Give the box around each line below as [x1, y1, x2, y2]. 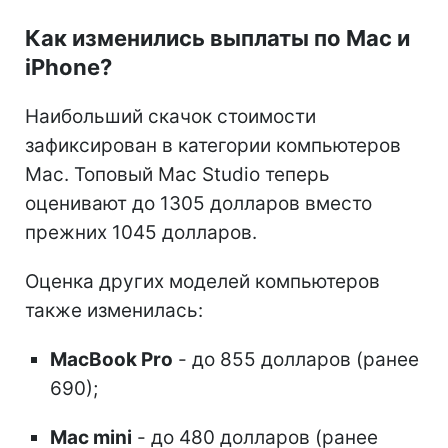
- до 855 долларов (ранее [173, 347, 419, 371]
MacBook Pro [50, 347, 173, 371]
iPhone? [25, 53, 112, 80]
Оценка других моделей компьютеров [25, 269, 380, 293]
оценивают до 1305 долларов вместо [25, 191, 372, 215]
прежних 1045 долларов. [25, 220, 257, 244]
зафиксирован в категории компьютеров [25, 133, 401, 157]
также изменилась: [25, 298, 203, 322]
